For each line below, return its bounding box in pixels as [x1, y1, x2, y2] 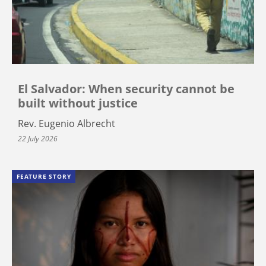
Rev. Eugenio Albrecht [18, 117, 115, 131]
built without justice [18, 95, 138, 112]
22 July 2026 [18, 134, 58, 144]
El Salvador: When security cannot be [18, 81, 235, 97]
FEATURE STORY [17, 172, 71, 181]
